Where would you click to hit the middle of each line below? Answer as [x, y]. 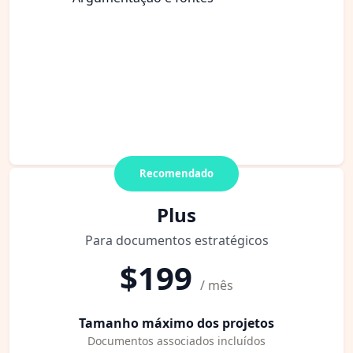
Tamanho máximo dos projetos [176, 323]
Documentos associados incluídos [176, 340]
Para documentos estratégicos [176, 240]
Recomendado [176, 173]
